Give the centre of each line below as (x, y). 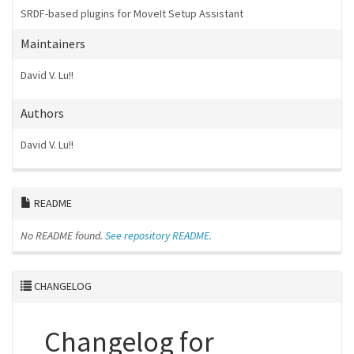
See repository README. (158, 235)
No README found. (62, 235)
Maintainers (53, 43)
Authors (42, 113)
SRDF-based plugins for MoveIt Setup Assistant (132, 13)
